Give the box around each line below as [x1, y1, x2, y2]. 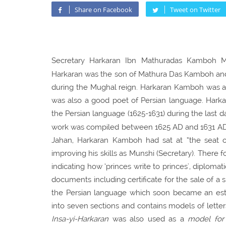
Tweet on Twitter [170, 5, 220, 14]
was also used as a [108, 214, 188, 223]
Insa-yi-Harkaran [51, 214, 108, 223]
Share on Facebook [75, 5, 132, 14]
